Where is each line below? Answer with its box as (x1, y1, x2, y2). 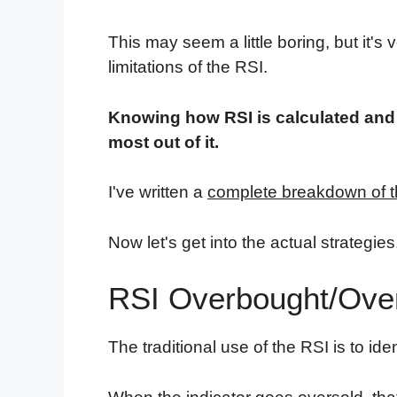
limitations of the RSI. (108, 58, 268, 77)
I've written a (108, 183, 207, 202)
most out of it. (108, 132, 223, 152)
